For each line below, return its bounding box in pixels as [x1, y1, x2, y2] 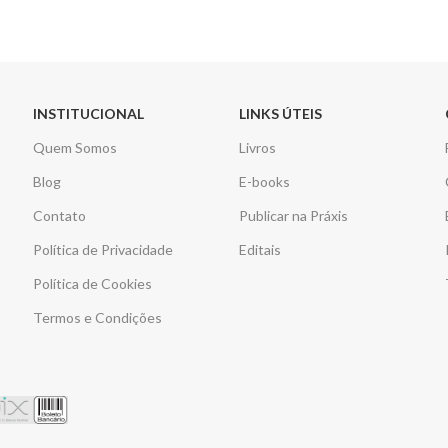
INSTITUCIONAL [33, 105, 145, 123]
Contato [33, 207, 87, 225]
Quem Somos [33, 139, 118, 157]
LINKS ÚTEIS [239, 105, 323, 123]
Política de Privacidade [33, 241, 174, 259]
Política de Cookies [33, 275, 153, 293]
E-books [239, 173, 291, 191]
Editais [239, 241, 282, 259]
